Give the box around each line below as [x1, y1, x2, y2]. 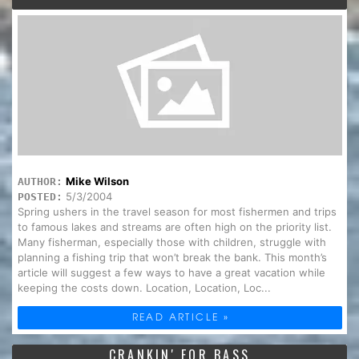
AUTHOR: [17, 175, 63, 188]
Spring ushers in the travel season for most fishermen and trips [17, 204, 337, 218]
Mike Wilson [65, 174, 129, 188]
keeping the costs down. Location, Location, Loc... [17, 280, 271, 294]
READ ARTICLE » [131, 309, 230, 324]
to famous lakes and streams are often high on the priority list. [17, 220, 332, 233]
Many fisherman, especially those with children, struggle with [17, 235, 326, 248]
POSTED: [17, 190, 63, 203]
